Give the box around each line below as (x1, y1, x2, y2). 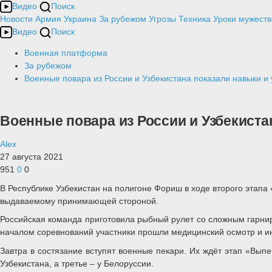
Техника (178, 14, 211, 24)
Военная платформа (24, 48, 107, 58)
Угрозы (149, 14, 176, 24)
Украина (64, 14, 97, 24)
